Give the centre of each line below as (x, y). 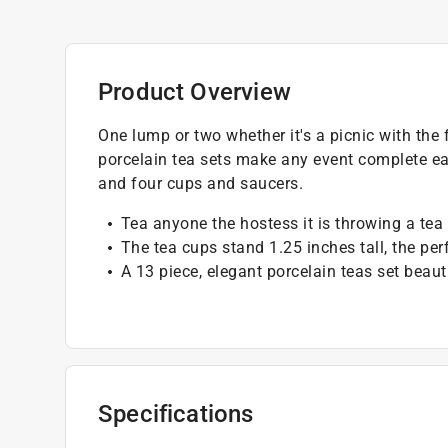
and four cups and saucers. (200, 183)
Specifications (176, 413)
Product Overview (194, 91)
